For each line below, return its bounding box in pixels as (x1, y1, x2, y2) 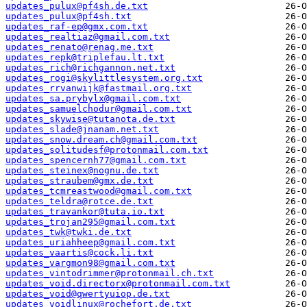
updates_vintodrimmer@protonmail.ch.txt (5, 268, 214, 279)
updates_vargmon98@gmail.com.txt (5, 258, 175, 269)
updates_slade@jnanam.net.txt (5, 124, 159, 135)
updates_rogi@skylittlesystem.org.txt (5, 73, 203, 84)
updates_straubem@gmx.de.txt (5, 175, 153, 186)
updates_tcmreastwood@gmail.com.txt (5, 186, 192, 197)
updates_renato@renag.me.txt (5, 42, 153, 53)
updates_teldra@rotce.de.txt (5, 196, 153, 207)
